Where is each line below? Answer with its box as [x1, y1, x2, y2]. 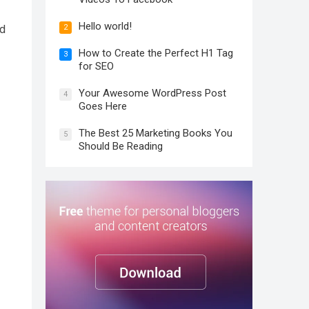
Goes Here [79, 100, 127, 112]
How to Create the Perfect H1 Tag [79, 47, 233, 59]
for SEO [79, 60, 114, 72]
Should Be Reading [79, 140, 163, 152]
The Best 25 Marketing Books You [79, 127, 232, 139]
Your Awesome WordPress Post [79, 87, 226, 99]
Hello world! [79, 20, 132, 32]
